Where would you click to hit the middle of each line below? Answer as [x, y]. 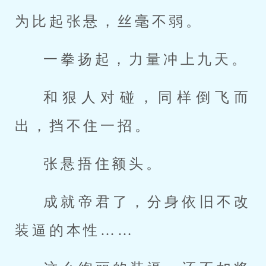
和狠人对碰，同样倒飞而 [147, 97]
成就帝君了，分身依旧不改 [147, 202]
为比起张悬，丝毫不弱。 [109, 21]
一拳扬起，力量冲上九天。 [146, 59]
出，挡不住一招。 [83, 126]
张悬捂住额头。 [103, 164]
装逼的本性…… [75, 230]
